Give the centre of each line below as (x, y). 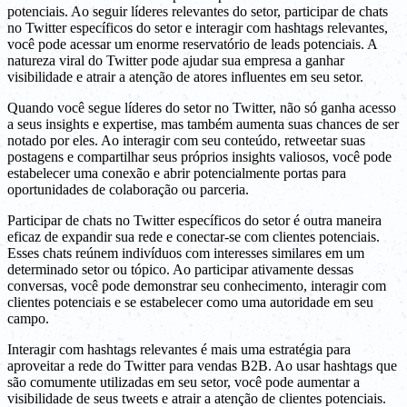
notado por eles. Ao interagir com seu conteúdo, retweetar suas (186, 141)
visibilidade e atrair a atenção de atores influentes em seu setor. (185, 77)
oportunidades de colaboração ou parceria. (128, 190)
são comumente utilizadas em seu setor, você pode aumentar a (184, 382)
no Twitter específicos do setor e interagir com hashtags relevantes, (198, 28)
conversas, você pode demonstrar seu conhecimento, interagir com (197, 286)
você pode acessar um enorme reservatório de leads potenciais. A (192, 45)
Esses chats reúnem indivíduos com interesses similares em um (186, 253)
